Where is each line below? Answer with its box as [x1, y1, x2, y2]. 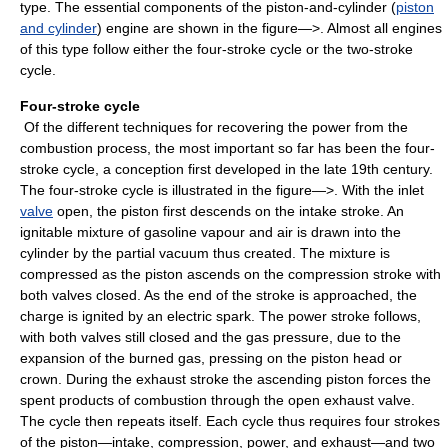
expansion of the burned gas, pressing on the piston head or [20, 350, 402, 366]
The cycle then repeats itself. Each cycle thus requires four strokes [20, 413, 440, 429]
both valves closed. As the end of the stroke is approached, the [20, 287, 417, 303]
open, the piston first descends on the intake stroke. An [53, 203, 404, 219]
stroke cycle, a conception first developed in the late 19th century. [20, 161, 433, 177]
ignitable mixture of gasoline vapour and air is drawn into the [20, 224, 401, 240]
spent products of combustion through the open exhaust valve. [20, 392, 415, 408]
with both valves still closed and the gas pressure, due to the [20, 329, 401, 345]
